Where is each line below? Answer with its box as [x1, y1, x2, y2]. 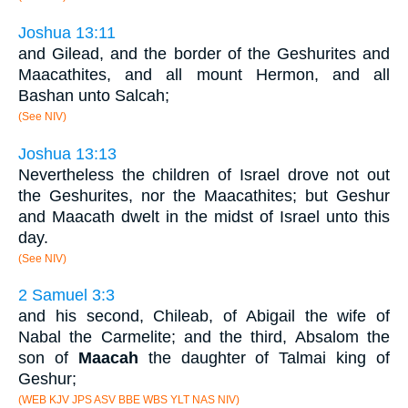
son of [18, 349, 78, 368]
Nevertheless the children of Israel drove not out [18, 165, 390, 184]
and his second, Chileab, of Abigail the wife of [18, 307, 390, 326]
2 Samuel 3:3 [18, 286, 115, 305]
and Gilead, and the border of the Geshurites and [18, 45, 390, 64]
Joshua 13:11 [18, 24, 116, 43]
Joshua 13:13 [18, 144, 117, 163]
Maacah [77, 349, 138, 368]
